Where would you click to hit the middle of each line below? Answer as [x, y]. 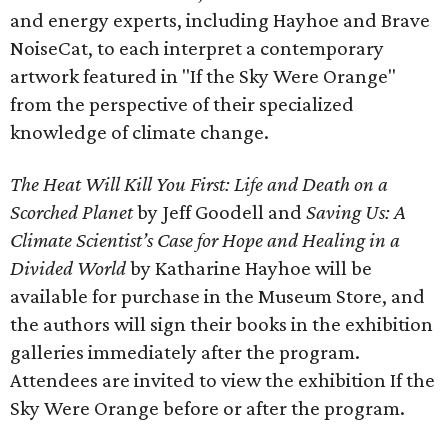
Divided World [68, 268]
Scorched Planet [71, 212]
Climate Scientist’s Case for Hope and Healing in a [205, 240]
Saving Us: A [356, 212]
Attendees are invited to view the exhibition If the [222, 380]
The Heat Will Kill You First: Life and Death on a [199, 184]
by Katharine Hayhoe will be [249, 268]
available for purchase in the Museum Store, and [217, 296]
